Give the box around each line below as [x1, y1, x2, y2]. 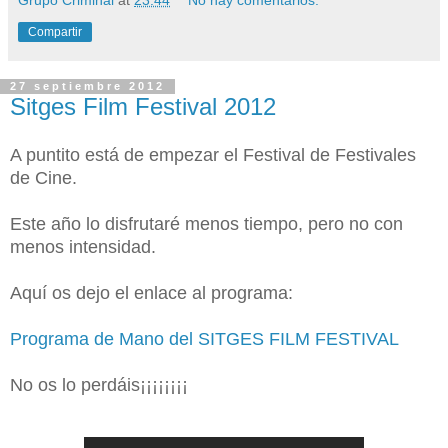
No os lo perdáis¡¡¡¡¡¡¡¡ [10, 375, 188, 396]
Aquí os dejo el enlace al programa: [10, 283, 293, 304]
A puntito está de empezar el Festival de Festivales [10, 145, 416, 166]
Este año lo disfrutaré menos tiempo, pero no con [10, 214, 403, 235]
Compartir [28, 24, 82, 39]
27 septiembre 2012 [10, 80, 165, 93]
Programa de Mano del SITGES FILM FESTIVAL [10, 329, 399, 350]
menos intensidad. [10, 237, 156, 258]
